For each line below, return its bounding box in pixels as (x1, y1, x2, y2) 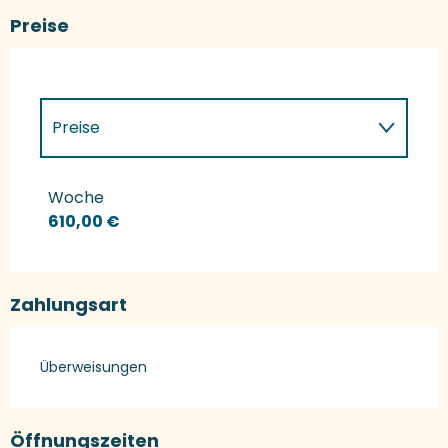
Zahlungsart (10, 291, 127, 317)
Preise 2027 (52, 175, 142, 199)
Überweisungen (40, 356, 147, 377)
